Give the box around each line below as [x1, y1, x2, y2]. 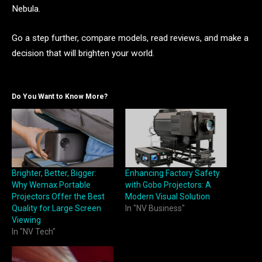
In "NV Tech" [12, 226, 56, 236]
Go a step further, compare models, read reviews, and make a [12, 33, 249, 44]
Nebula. [12, 4, 40, 15]
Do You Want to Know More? [12, 92, 108, 101]
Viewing [12, 215, 41, 225]
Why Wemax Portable [12, 180, 91, 189]
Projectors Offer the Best [12, 191, 105, 201]
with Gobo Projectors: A [125, 180, 211, 189]
